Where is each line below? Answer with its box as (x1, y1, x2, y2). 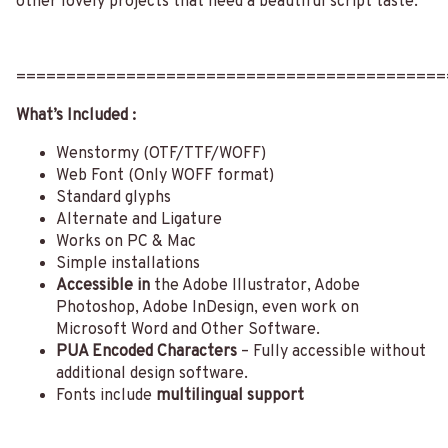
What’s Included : (16, 106, 136, 127)
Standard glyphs (56, 188, 171, 209)
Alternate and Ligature (56, 210, 222, 231)
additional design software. (56, 364, 248, 385)
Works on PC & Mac (56, 232, 196, 253)
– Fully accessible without (237, 342, 426, 363)
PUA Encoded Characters (56, 342, 237, 363)
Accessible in (56, 276, 150, 297)
